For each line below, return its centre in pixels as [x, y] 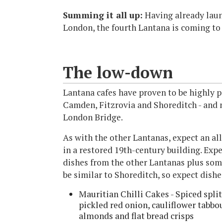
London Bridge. [94, 117]
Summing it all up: [103, 15]
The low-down [118, 72]
